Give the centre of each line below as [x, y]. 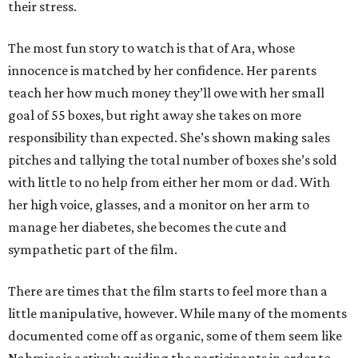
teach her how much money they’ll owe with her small [166, 93]
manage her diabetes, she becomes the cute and [147, 227]
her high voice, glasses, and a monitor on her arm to [159, 205]
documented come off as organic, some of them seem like [175, 336]
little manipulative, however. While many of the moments [177, 314]
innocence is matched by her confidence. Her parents [162, 71]
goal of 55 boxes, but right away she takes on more [155, 115]
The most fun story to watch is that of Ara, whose [151, 48]
